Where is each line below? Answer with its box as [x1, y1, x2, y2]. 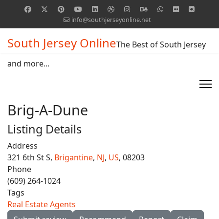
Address [7, 140, 38, 151]
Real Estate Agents [7, 199, 76, 210]
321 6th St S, [7, 152, 54, 163]
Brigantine [54, 152, 93, 163]
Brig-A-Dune [7, 100, 88, 119]
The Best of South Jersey [116, 39, 206, 50]
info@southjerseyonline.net [71, 16, 151, 24]
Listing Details [7, 121, 82, 137]
